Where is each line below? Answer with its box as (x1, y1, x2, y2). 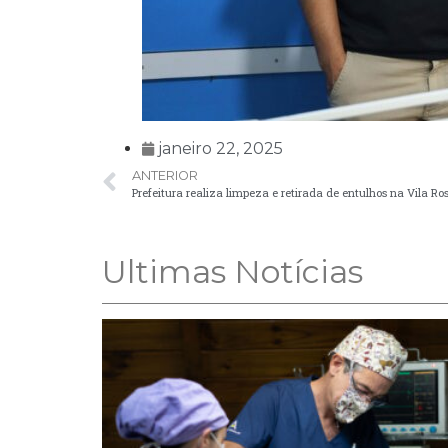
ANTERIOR (132, 168, 198, 184)
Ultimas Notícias (102, 252, 363, 292)
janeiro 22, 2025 (158, 139, 283, 159)
